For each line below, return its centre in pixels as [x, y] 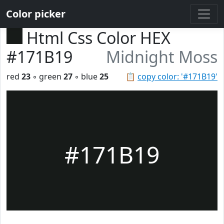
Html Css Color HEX [98, 38]
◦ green [47, 76]
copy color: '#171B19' [177, 76]
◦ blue [86, 76]
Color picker [36, 14]
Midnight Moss [162, 57]
